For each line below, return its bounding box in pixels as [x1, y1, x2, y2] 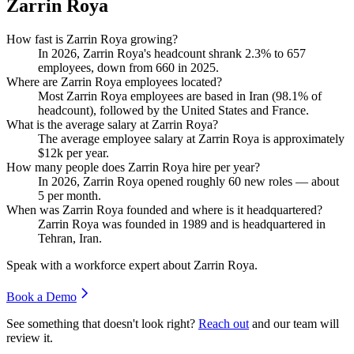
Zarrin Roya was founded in [38, 217, 182, 231]
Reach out [198, 316, 249, 330]
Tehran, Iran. [38, 231, 102, 245]
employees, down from [38, 60, 156, 74]
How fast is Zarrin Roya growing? [6, 32, 178, 46]
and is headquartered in [207, 217, 326, 231]
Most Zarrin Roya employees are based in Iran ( [38, 88, 276, 103]
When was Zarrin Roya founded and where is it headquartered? [6, 202, 322, 217]
